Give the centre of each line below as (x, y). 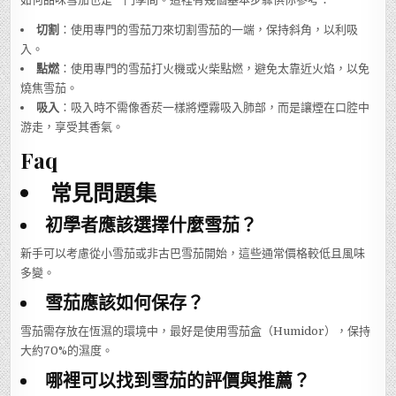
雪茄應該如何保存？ (125, 301)
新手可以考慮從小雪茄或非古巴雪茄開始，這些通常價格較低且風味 (193, 253)
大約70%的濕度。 (67, 350)
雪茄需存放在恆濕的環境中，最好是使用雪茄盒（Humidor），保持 (196, 331)
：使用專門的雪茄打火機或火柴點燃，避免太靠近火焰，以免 (215, 68)
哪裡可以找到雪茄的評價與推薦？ (178, 379)
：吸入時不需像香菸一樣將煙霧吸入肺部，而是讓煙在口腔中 (215, 107)
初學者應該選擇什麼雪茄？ (152, 224)
